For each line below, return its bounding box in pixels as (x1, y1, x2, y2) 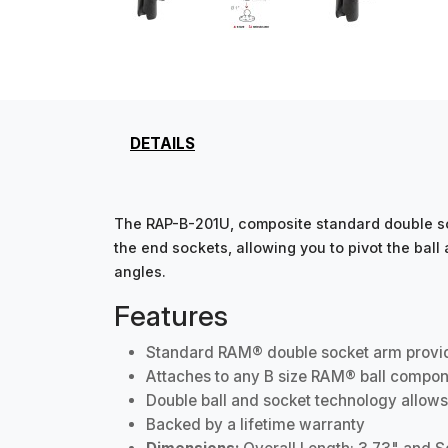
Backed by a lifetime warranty (146, 415, 365, 434)
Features (114, 299, 228, 333)
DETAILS (130, 134, 195, 153)
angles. (114, 263, 166, 280)
